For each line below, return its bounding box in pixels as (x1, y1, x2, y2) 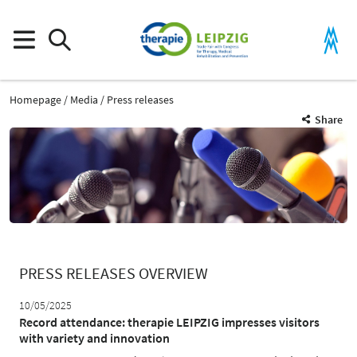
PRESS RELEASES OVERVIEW (19, 262, 208, 283)
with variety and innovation (19, 330, 170, 347)
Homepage (10, 92, 61, 107)
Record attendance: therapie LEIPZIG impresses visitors (19, 314, 320, 331)
